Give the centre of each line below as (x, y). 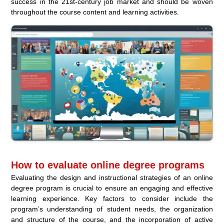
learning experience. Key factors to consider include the (112, 198)
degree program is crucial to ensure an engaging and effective (112, 188)
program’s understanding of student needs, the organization (112, 209)
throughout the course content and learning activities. (95, 12)
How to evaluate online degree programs (108, 165)
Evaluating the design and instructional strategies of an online (112, 177)
